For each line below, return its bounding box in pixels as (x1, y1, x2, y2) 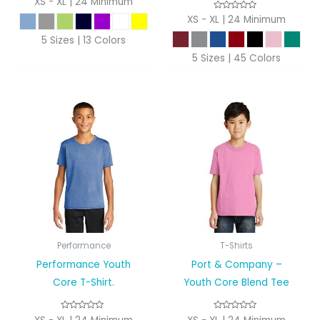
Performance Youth (36, 258, 131, 272)
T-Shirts (220, 240, 253, 252)
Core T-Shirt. (53, 276, 114, 290)
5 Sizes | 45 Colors (192, 51, 281, 66)
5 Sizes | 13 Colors (41, 34, 126, 48)
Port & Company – (191, 258, 282, 272)
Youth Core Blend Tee (184, 276, 289, 290)
